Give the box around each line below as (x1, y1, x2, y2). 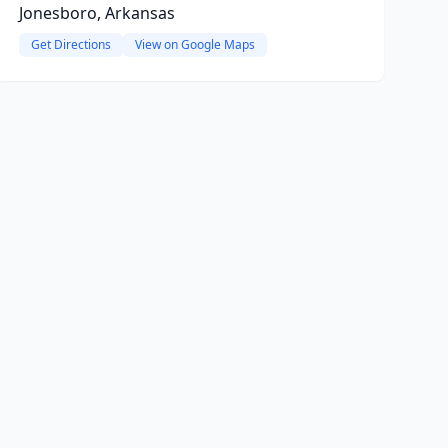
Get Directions (30, 36, 111, 53)
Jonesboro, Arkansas (18, 2, 175, 24)
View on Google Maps (134, 36, 255, 53)
